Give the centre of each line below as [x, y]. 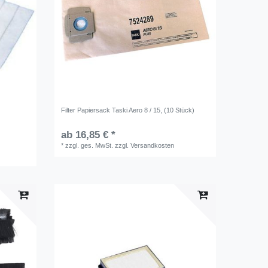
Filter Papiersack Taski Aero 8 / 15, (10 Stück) [128, 110]
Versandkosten [153, 145]
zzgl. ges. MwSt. [89, 145]
